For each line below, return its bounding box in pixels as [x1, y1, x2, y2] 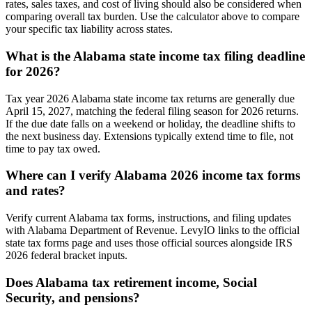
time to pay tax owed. [6, 142, 100, 155]
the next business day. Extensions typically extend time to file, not [6, 130, 293, 142]
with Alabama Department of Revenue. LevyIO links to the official [6, 224, 299, 237]
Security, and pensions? [6, 290, 140, 305]
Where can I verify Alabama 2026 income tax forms [6, 168, 300, 183]
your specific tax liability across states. [6, 23, 173, 36]
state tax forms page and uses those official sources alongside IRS [6, 237, 292, 249]
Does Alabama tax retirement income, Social [6, 274, 257, 290]
